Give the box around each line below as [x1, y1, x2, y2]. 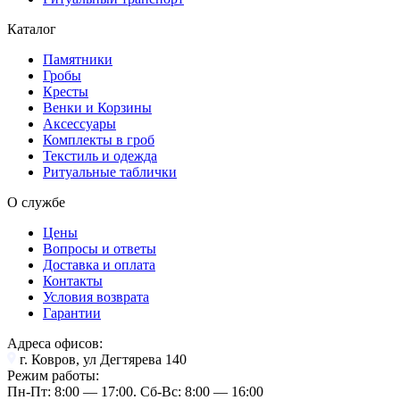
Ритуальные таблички [43, 163, 177, 179]
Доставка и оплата [43, 256, 155, 272]
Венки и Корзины [43, 99, 152, 115]
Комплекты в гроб [43, 131, 154, 147]
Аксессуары [43, 115, 116, 131]
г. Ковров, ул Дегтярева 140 [20, 351, 187, 367]
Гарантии [43, 304, 101, 321]
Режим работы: [7, 367, 99, 383]
